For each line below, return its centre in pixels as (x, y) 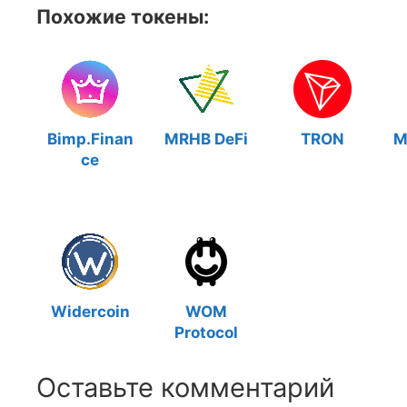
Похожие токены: (123, 16)
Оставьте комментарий (185, 387)
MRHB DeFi (206, 139)
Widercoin (90, 312)
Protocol (206, 333)
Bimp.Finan (90, 139)
